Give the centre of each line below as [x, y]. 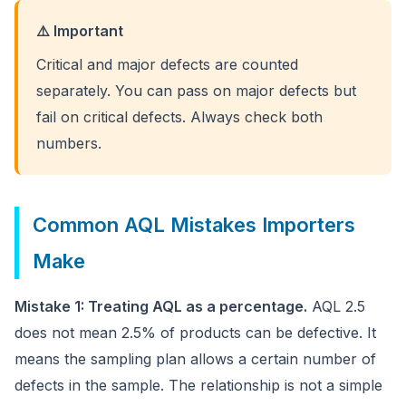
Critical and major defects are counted [167, 64]
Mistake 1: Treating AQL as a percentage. [161, 306]
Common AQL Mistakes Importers [194, 225]
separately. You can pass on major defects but [196, 91]
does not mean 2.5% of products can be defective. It [195, 333]
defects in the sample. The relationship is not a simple [198, 385]
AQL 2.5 [336, 306]
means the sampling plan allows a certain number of [195, 359]
